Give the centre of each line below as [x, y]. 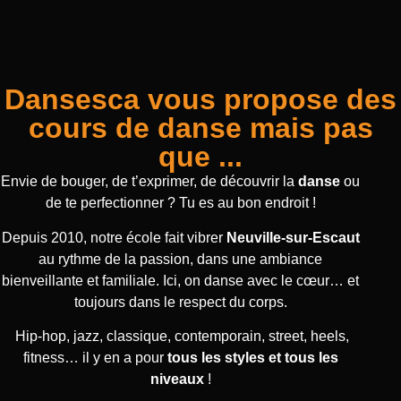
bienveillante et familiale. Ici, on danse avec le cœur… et [181, 280]
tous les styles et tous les [252, 357]
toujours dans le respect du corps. [180, 302]
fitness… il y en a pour [95, 357]
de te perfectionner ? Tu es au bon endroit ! [180, 203]
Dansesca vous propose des [200, 100]
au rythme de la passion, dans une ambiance [181, 259]
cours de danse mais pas [200, 128]
